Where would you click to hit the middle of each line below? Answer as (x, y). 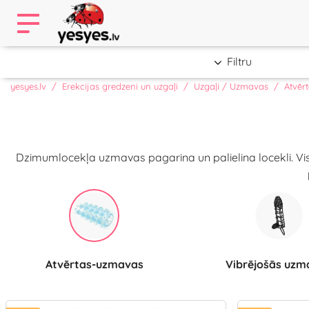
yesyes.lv (28, 86)
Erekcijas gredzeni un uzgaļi (120, 86)
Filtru (239, 61)
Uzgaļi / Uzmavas (231, 86)
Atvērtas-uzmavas (98, 264)
